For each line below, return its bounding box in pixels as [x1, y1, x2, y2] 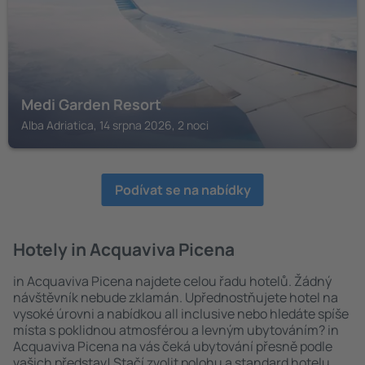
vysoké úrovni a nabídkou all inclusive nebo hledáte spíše [13, 305, 349, 323]
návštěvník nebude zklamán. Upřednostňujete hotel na [13, 288, 338, 306]
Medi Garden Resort [21, 95, 161, 114]
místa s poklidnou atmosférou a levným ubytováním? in [13, 321, 339, 339]
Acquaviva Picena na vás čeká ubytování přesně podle [13, 337, 332, 355]
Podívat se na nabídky [114, 181, 251, 199]
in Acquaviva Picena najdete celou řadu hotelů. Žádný [13, 272, 332, 290]
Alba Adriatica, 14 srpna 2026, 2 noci [21, 117, 209, 133]
